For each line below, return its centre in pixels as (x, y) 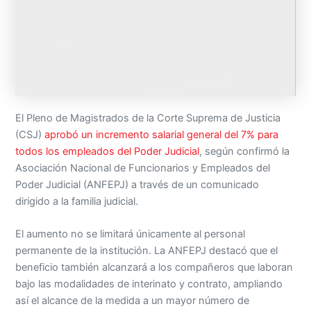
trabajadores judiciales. (69, 284)
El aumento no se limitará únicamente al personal (131, 201)
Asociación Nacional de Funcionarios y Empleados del (143, 135)
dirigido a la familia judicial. (77, 168)
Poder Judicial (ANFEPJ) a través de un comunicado (137, 152)
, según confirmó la (245, 118)
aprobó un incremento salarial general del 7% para (162, 102)
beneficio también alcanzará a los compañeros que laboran (154, 234)
